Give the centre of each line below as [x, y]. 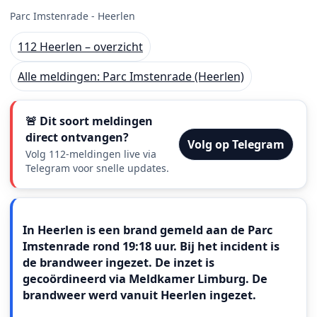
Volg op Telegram [236, 145]
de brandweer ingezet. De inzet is [119, 263]
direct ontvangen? [77, 138]
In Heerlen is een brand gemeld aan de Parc [148, 230]
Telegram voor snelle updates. [97, 168]
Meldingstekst [74, 219]
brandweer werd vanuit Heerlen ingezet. [139, 295]
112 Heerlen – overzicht [80, 47]
